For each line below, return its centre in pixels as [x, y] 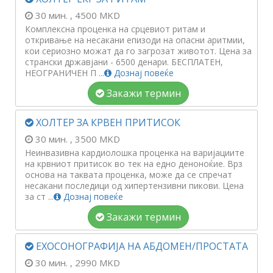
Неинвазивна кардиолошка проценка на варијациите [135, 153]
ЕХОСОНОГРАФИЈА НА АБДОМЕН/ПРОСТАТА [141, 246]
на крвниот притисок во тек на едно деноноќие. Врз [134, 164]
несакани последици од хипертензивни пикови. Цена [134, 186]
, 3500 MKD [95, 139]
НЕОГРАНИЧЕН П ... [65, 73]
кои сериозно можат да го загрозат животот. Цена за [138, 51]
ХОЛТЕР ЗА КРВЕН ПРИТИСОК [107, 122]
